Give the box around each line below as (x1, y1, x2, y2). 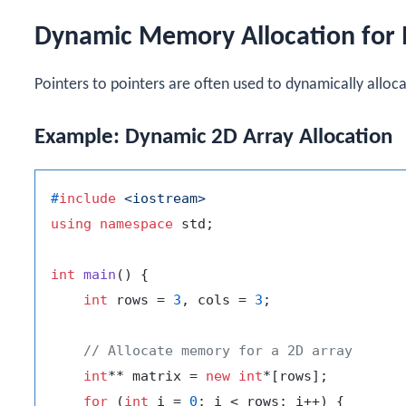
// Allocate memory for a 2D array (83, 342, 353, 359)
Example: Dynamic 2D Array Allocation (34, 125, 392, 149)
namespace (100, 215, 173, 232)
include (59, 189, 116, 207)
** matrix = (108, 367, 206, 384)
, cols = (181, 291, 255, 308)
